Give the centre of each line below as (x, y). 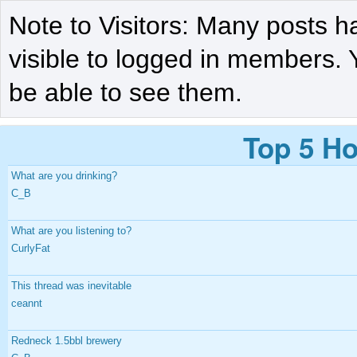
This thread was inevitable (71, 285)
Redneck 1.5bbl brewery (67, 340)
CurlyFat (31, 248)
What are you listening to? (71, 230)
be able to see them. (126, 92)
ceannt (27, 303)
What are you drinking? (64, 175)
